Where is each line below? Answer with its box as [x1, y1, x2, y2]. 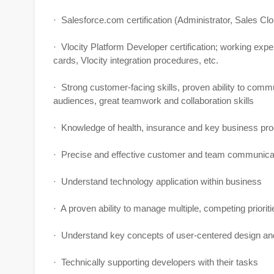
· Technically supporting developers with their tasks [53, 257, 258, 267]
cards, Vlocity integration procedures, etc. [53, 55, 218, 65]
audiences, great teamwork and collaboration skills [53, 95, 254, 106]
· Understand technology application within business [53, 176, 262, 187]
